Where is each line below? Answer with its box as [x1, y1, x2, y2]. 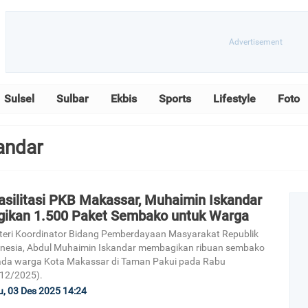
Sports [159, 92, 191, 105]
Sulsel [4, 92, 34, 105]
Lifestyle [213, 92, 256, 105]
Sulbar [56, 92, 89, 105]
